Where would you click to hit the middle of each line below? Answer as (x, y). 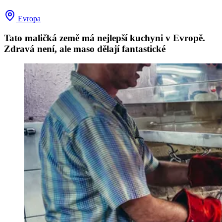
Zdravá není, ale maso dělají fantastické (85, 49)
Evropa (28, 19)
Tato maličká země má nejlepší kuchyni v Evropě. (105, 38)
